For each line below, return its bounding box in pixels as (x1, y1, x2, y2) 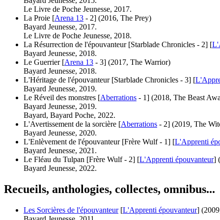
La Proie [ (24, 13, 55, 22)
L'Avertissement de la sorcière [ (24, 119, 121, 128)
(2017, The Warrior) (108, 57, 170, 66)
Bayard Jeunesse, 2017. (24, 22, 97, 31)
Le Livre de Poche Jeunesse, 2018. (24, 31, 132, 40)
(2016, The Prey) (98, 13, 151, 22)
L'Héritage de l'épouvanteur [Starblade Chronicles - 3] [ (24, 75, 195, 84)
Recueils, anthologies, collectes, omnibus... (4, 182, 215, 195)
